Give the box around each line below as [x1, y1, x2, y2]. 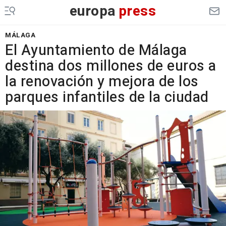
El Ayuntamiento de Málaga [5, 40, 187, 61]
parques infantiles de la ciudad [5, 87, 209, 108]
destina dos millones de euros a [5, 55, 216, 77]
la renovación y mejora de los [5, 71, 199, 92]
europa [69, 1, 116, 22]
